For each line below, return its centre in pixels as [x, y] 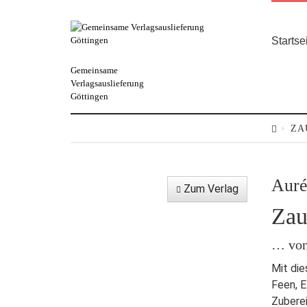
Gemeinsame [94, 70]
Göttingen [89, 96]
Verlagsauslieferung [107, 83]
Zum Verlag [210, 189]
